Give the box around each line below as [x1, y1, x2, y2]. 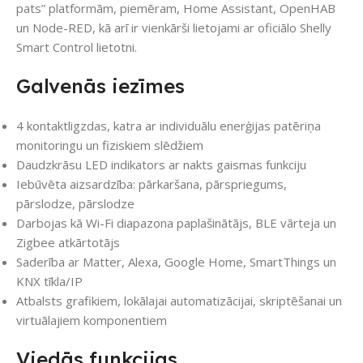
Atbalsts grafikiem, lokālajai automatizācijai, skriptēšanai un [16, 293, 342, 310]
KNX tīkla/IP [16, 273, 83, 290]
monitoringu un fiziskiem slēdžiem [16, 137, 203, 154]
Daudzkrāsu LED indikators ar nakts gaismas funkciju [16, 156, 306, 173]
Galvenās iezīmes [16, 74, 185, 99]
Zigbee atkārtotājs [16, 234, 120, 251]
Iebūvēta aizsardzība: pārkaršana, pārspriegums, [16, 176, 287, 193]
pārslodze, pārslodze [16, 195, 135, 212]
